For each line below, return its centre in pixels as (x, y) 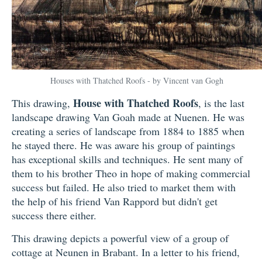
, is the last (221, 103)
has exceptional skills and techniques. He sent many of (127, 159)
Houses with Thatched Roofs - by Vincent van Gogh (137, 80)
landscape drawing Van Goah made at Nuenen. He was (128, 117)
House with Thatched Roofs (136, 103)
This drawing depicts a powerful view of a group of (120, 238)
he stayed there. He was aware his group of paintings (123, 145)
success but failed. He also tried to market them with (124, 187)
